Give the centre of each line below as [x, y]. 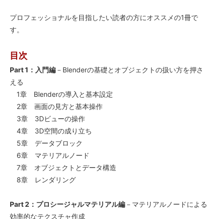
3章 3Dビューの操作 [47, 119]
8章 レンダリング [43, 180]
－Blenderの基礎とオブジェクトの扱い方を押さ [130, 70]
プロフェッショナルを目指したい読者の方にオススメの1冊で [104, 18]
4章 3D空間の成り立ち [51, 131]
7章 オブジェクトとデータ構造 [63, 168]
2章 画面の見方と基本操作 [56, 107]
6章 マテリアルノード [50, 155]
